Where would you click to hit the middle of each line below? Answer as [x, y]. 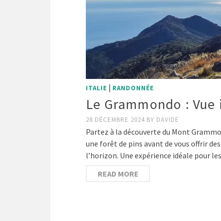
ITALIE [96, 88]
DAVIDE [168, 120]
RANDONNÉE [133, 88]
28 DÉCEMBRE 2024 [116, 120]
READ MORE [118, 174]
